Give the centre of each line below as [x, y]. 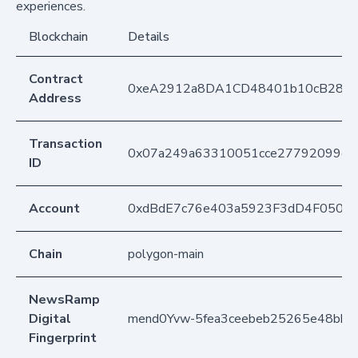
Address [55, 98]
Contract [56, 79]
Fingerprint [63, 338]
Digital [50, 318]
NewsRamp [64, 299]
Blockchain [58, 36]
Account [54, 208]
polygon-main [166, 254]
